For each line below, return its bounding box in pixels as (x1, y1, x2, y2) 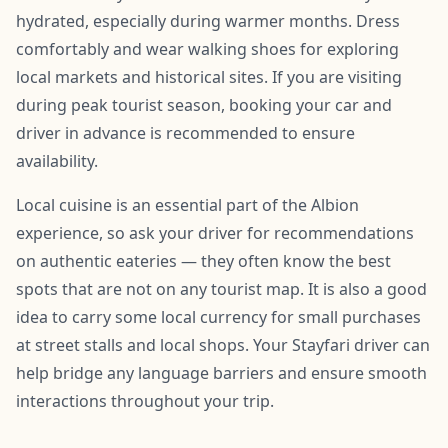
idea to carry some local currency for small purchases (16, 305, 421, 328)
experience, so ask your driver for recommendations (16, 221, 414, 244)
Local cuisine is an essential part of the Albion (16, 193, 359, 216)
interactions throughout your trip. (16, 389, 274, 412)
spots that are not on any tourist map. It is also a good (16, 277, 427, 300)
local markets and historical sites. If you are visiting (16, 65, 402, 88)
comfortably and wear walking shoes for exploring (16, 37, 399, 60)
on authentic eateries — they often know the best (16, 249, 391, 272)
